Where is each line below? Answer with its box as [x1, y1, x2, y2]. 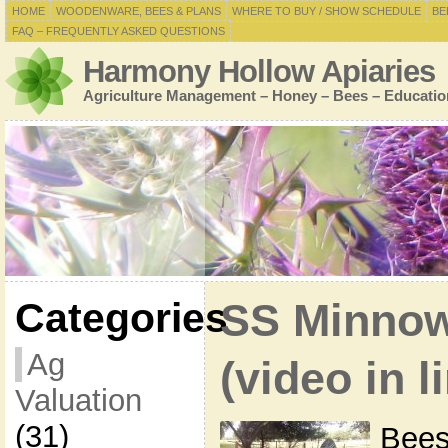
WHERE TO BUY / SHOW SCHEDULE [231, 5, 421, 17]
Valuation [14, 383, 142, 418]
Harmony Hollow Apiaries [82, 54, 435, 89]
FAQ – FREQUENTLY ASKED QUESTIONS [11, 25, 225, 37]
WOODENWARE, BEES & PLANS [55, 5, 221, 17]
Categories [14, 295, 228, 341]
